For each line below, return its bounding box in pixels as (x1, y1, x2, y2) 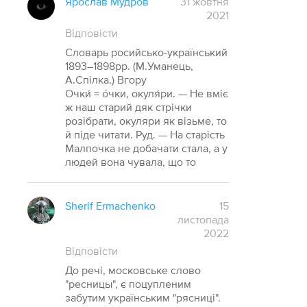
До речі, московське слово (65, 264, 201, 277)
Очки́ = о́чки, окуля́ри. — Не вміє (65, 87, 229, 100)
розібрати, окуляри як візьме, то (65, 114, 228, 127)
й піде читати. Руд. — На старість (65, 128, 225, 141)
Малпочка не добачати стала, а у (65, 142, 228, 155)
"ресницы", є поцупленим (65, 278, 192, 291)
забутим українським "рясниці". (65, 291, 221, 304)
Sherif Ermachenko (65, 199, 156, 212)
